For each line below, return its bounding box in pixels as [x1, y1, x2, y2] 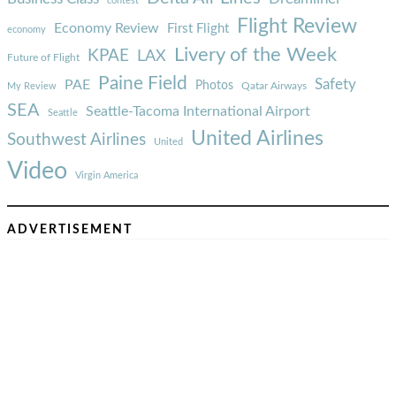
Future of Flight [7, 52, 80, 64]
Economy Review [54, 21, 159, 36]
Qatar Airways [241, 80, 307, 92]
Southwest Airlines [7, 131, 146, 149]
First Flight [167, 22, 229, 36]
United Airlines [191, 129, 324, 149]
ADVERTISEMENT [7, 224, 133, 237]
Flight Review [237, 16, 357, 38]
